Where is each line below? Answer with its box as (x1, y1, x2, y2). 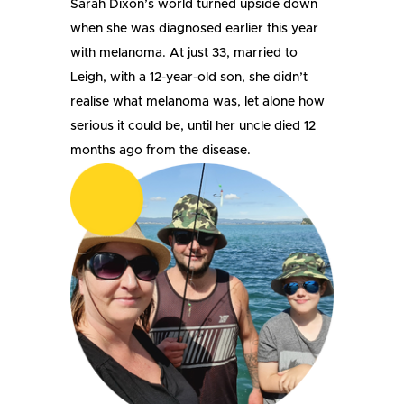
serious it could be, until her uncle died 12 (70, 119, 317, 133)
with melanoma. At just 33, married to (70, 46, 298, 60)
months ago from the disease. (70, 143, 252, 157)
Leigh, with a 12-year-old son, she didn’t (70, 70, 308, 84)
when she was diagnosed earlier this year (70, 22, 319, 35)
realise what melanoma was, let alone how (70, 95, 326, 108)
